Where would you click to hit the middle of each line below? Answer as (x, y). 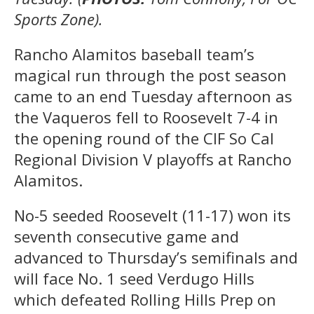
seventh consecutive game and (127, 237)
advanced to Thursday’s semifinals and (156, 258)
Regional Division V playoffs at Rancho (153, 159)
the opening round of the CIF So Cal (144, 138)
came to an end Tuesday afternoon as (153, 96)
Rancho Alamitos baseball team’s (134, 54)
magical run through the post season (150, 75)
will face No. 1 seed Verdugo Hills (134, 279)
